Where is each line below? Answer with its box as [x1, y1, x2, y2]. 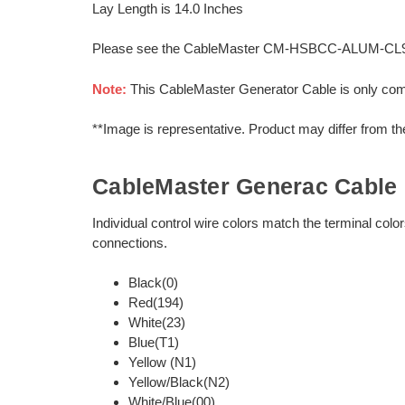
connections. [92, 234, 167, 250]
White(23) [128, 315, 185, 331]
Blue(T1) [128, 334, 183, 351]
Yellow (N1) [128, 354, 196, 371]
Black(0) [128, 275, 182, 291]
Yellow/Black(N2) [128, 374, 230, 391]
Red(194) [128, 295, 187, 311]
